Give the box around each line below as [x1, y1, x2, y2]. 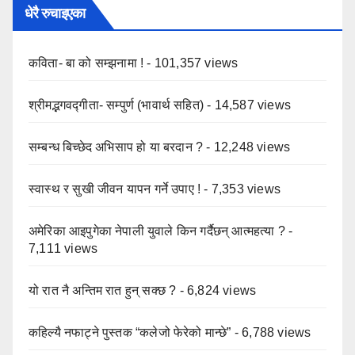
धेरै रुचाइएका [25, 5, 85, 23]
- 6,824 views [176, 284, 257, 298]
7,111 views [29, 242, 98, 256]
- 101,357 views [143, 56, 239, 71]
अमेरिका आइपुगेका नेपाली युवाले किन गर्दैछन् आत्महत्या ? [29, 224, 286, 239]
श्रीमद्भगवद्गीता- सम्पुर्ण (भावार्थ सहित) [29, 98, 204, 113]
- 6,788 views [231, 326, 311, 340]
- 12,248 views [203, 140, 291, 155]
